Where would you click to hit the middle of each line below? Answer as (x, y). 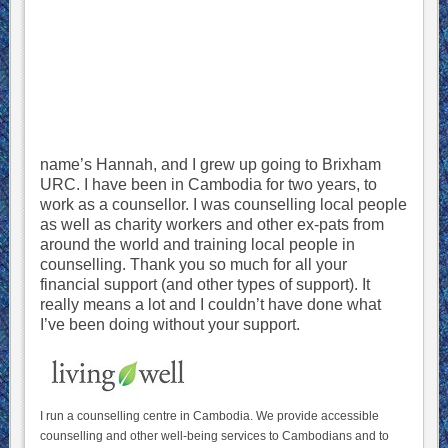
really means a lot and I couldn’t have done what (210, 304)
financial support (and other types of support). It (204, 284)
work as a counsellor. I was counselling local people (223, 204)
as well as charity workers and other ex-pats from (211, 224)
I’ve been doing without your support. (169, 324)
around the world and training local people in (197, 244)
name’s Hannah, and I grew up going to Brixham (210, 164)
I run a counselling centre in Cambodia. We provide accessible (209, 416)
